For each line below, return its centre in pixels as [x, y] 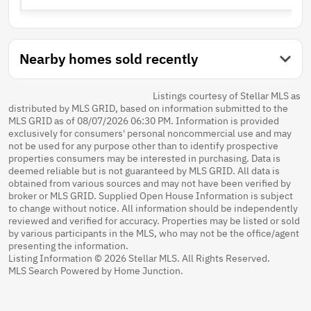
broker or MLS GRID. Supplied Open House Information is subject [151, 195]
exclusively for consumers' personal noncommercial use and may [150, 133]
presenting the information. [68, 245]
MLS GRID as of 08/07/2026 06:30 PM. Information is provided [144, 120]
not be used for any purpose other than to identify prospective [143, 145]
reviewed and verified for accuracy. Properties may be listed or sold [154, 220]
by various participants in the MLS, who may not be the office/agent [154, 233]
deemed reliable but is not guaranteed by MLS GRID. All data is [144, 170]
